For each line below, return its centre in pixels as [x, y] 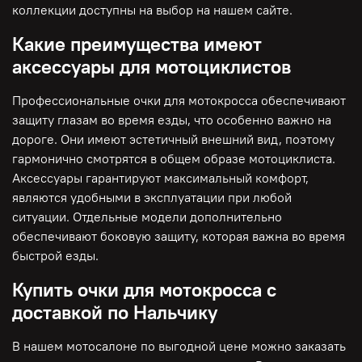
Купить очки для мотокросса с [144, 289]
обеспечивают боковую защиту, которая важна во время [179, 236]
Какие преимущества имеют [137, 43]
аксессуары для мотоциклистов [152, 66]
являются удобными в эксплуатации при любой [152, 197]
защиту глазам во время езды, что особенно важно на [172, 119]
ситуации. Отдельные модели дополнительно [147, 216]
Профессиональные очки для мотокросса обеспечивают [179, 100]
